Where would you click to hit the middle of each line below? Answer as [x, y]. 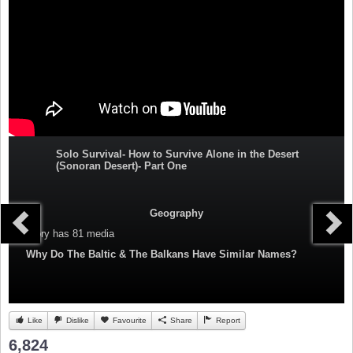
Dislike [76, 321]
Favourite [128, 321]
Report [227, 321]
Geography [176, 214]
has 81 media [82, 234]
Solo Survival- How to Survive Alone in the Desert [177, 154]
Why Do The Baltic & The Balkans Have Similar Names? [162, 255]
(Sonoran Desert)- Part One [121, 166]
